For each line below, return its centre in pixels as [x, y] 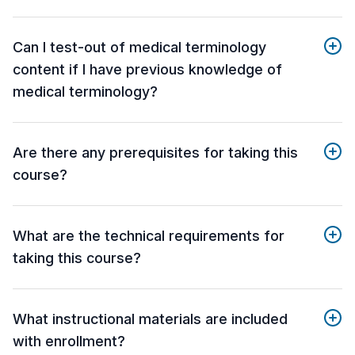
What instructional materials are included [150, 319]
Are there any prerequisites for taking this [155, 153]
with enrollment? [69, 342]
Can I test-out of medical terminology [139, 48]
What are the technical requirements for [149, 236]
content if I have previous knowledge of [147, 70]
